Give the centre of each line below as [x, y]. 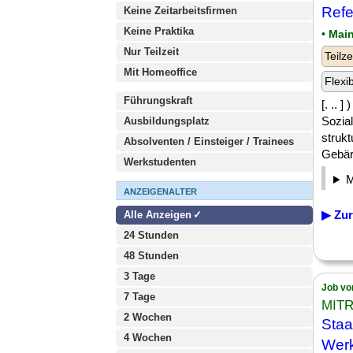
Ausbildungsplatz [167, 121]
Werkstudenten [160, 162]
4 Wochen [148, 338]
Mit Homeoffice [160, 72]
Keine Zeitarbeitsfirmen [180, 11]
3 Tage [139, 276]
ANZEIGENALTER [160, 191]
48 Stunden [151, 256]
